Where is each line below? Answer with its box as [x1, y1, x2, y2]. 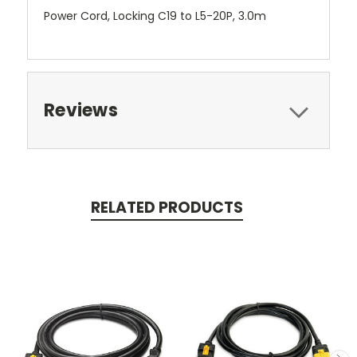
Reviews [44, 98, 118, 124]
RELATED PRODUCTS [90, 197, 243, 219]
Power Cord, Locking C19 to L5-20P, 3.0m [44, 8, 266, 25]
